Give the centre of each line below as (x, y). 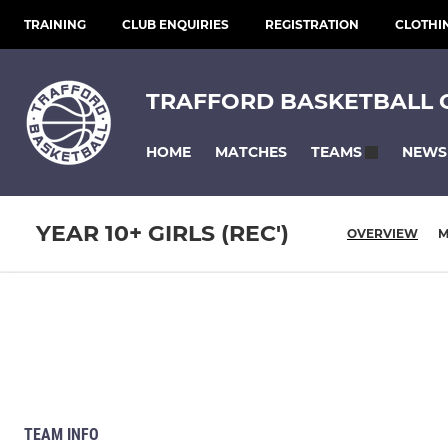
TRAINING (55, 24)
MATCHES (251, 151)
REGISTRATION (312, 24)
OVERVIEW (382, 234)
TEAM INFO (61, 434)
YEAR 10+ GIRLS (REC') (162, 234)
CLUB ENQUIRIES (175, 24)
